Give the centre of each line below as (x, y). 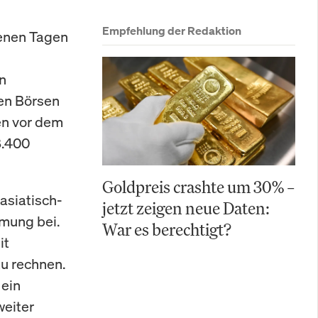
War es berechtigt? (167, 229)
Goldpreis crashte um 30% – (198, 187)
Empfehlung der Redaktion (172, 31)
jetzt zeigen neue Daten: (186, 208)
